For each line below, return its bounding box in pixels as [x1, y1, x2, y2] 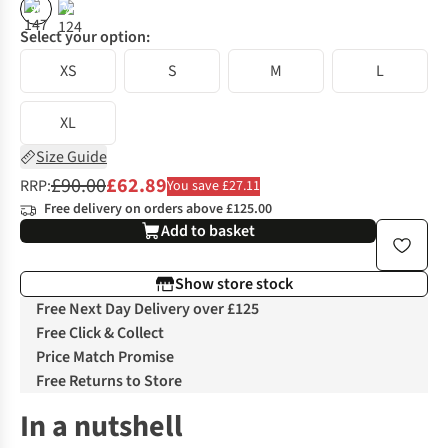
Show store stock [175, 273, 293, 296]
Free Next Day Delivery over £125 [36, 298, 259, 321]
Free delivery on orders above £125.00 [44, 199, 272, 220]
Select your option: [20, 26, 150, 49]
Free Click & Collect [36, 322, 164, 345]
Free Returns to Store [36, 370, 182, 393]
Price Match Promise [36, 346, 174, 369]
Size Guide [36, 146, 107, 169]
